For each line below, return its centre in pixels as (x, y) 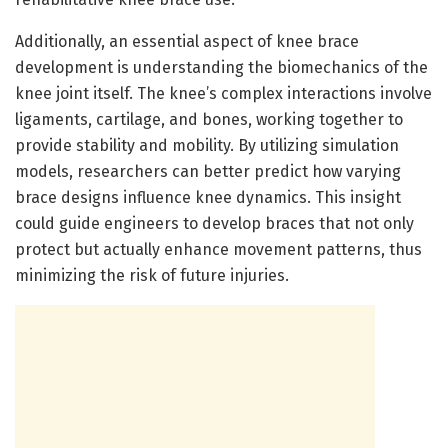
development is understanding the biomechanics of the (221, 67)
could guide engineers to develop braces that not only (214, 223)
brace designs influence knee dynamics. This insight (208, 197)
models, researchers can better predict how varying (208, 171)
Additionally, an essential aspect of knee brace (187, 41)
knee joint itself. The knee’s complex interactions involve (223, 93)
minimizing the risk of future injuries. (152, 275)
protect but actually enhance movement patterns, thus (218, 249)
